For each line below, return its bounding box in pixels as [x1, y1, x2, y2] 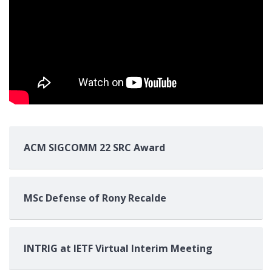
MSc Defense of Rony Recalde [24, 191, 166, 205]
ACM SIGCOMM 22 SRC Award [24, 141, 165, 155]
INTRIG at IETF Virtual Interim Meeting [24, 242, 212, 256]
